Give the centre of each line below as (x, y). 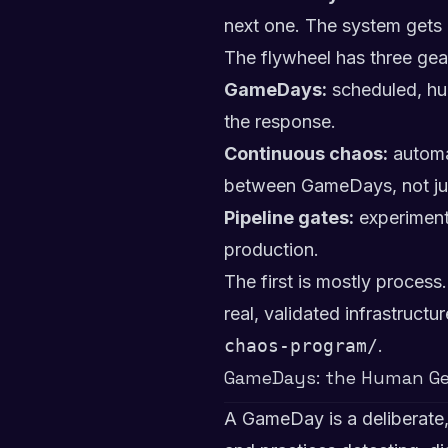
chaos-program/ (301, 345)
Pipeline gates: (289, 217)
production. (271, 249)
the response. (280, 121)
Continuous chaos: (306, 153)
